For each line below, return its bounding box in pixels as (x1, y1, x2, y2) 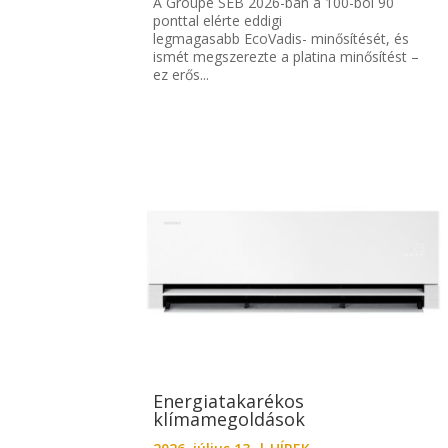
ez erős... (153, 65, 210, 85)
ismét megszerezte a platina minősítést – (153, 47, 420, 67)
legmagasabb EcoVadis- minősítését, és (153, 29, 410, 49)
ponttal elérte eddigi (153, 11, 283, 31)
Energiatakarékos (153, 389, 305, 414)
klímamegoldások (153, 407, 311, 432)
